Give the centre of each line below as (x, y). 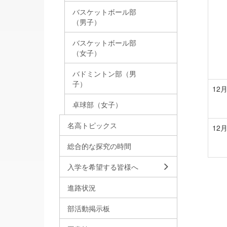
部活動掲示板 (89, 209)
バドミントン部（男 (104, 74)
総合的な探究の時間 (99, 146)
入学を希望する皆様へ (103, 167)
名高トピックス (92, 125)
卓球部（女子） (97, 105)
